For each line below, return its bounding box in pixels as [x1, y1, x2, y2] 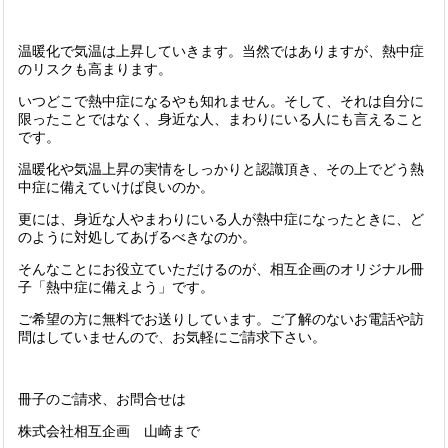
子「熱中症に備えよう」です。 [18, 279, 214, 295]
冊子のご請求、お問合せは [18, 391, 186, 407]
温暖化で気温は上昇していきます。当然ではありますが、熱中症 [18, 43, 424, 59]
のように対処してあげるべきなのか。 [18, 229, 256, 245]
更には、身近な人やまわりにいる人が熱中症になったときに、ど [18, 211, 424, 227]
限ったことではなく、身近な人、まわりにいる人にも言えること [18, 111, 424, 127]
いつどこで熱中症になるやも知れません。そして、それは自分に [18, 93, 424, 109]
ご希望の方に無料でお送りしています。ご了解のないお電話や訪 [18, 311, 424, 327]
